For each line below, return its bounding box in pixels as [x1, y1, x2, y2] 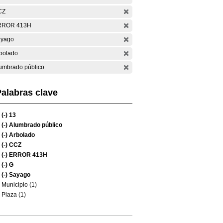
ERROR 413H [7, 151, 47, 158]
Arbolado [7, 131, 35, 138]
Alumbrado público [7, 121, 62, 128]
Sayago [7, 171, 30, 178]
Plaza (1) [1, 191, 26, 198]
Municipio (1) [1, 181, 37, 188]
